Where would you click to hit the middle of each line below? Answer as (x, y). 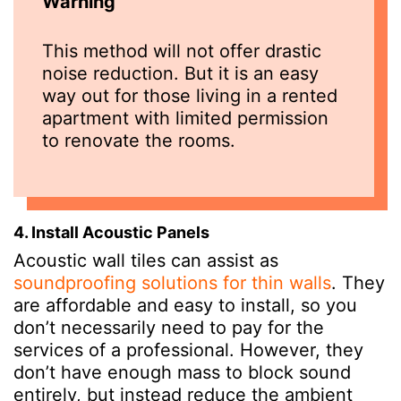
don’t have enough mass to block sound (182, 372)
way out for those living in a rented (190, 95)
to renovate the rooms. (139, 140)
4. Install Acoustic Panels (111, 232)
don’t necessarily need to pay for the (169, 327)
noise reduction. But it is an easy (180, 73)
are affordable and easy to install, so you (185, 305)
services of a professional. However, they (188, 350)
